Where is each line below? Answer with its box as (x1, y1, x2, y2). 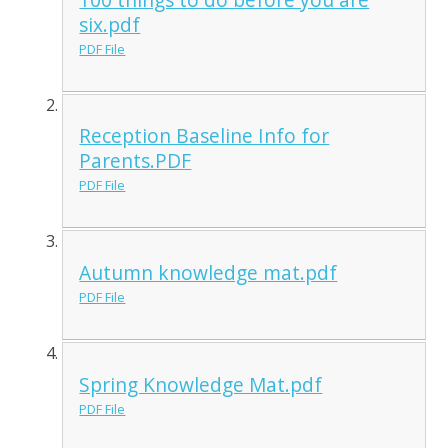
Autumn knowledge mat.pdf (79, 259, 338, 286)
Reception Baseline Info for (79, 122, 330, 150)
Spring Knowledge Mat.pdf (79, 370, 323, 398)
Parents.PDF (79, 147, 192, 175)
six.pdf (79, 10, 141, 38)
